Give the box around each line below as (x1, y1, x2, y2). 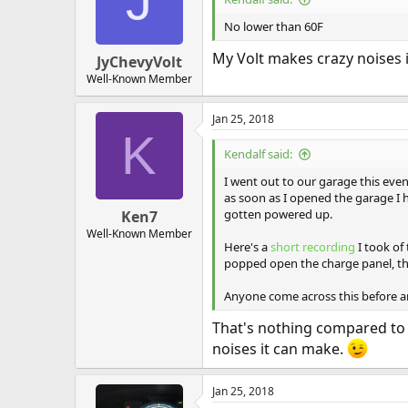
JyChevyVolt (96, 52, 182, 72)
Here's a (224, 239, 270, 255)
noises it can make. (212, 339, 347, 360)
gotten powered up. (224, 206, 332, 222)
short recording (270, 239, 355, 255)
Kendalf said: (224, 146, 292, 162)
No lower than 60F (224, 18, 323, 35)
